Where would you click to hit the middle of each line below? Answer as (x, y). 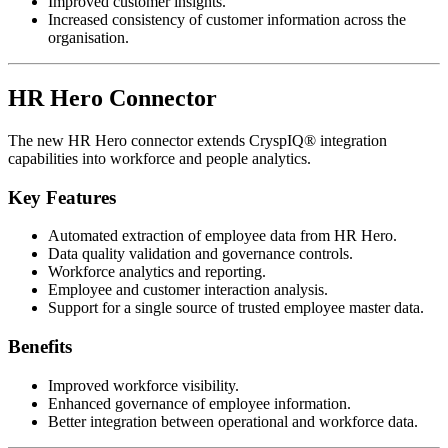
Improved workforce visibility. (143, 385)
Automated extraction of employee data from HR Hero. (222, 236)
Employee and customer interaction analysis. (188, 290)
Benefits (40, 347)
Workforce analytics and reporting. (157, 272)
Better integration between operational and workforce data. (233, 421)
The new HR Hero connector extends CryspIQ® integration (197, 140)
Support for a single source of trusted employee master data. (236, 308)
